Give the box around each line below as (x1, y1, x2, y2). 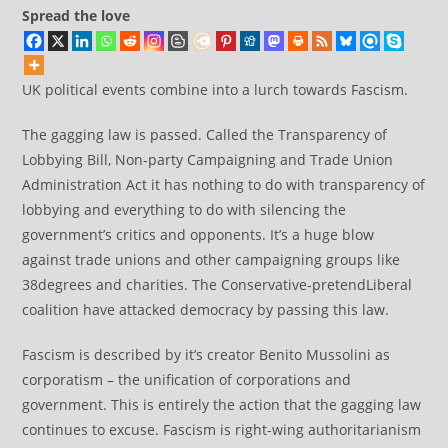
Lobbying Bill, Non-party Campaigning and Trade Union (22, 150, 394, 169)
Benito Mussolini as (259, 345, 391, 364)
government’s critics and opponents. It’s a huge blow (22, 225, 375, 244)
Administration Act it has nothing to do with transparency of (22, 175, 426, 194)
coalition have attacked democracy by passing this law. (22, 300, 390, 319)
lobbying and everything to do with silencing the (22, 200, 347, 219)
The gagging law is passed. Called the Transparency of (22, 125, 388, 144)
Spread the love (22, 6, 131, 25)
